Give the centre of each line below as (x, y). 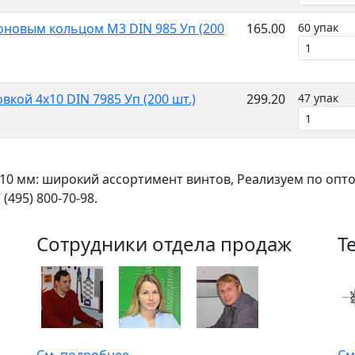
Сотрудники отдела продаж (164, 244)
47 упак (318, 98)
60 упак (318, 27)
